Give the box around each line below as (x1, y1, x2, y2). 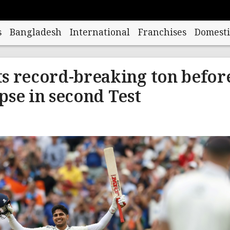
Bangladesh (9, 26, 62, 40)
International (69, 26, 130, 40)
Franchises (138, 26, 186, 40)
